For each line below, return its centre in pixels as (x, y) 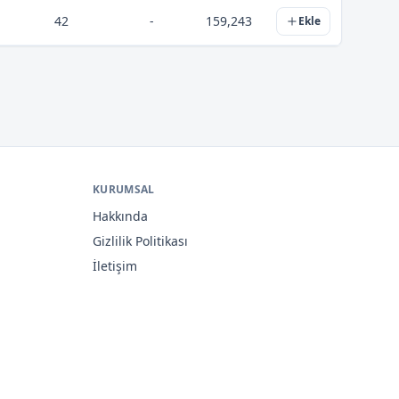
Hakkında (120, 216)
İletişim (115, 266)
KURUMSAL (124, 189)
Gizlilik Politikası (140, 241)
